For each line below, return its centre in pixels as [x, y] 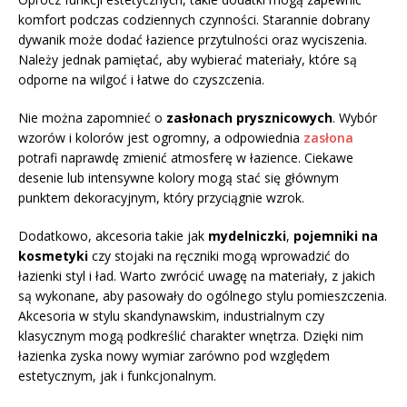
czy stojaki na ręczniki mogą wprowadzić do [219, 255]
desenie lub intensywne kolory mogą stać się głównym [179, 177]
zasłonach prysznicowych [249, 117]
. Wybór [355, 117]
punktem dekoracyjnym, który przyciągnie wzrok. [161, 197]
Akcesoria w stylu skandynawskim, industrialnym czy [171, 315]
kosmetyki [53, 255]
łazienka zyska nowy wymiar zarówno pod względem [174, 355]
